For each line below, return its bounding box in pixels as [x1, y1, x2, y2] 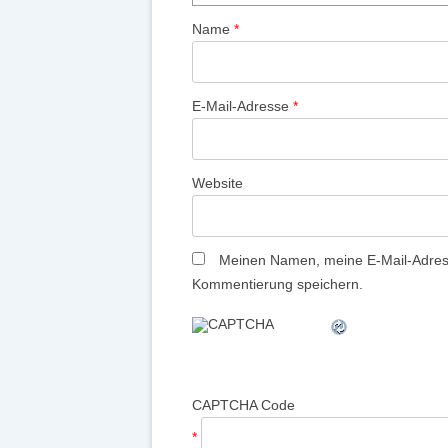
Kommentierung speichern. [192, 276, 363, 292]
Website [192, 175, 243, 191]
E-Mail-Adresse [192, 98, 293, 114]
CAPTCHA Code [192, 397, 295, 413]
